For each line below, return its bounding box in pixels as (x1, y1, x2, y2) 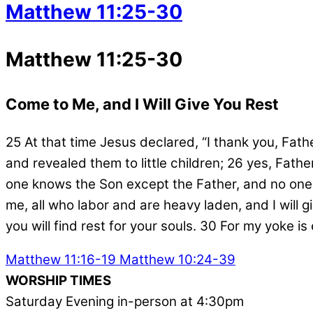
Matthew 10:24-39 (116, 252, 235, 268)
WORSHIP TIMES (6, 272, 111, 289)
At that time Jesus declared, (24, 133, 202, 150)
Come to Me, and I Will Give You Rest (6, 94, 279, 113)
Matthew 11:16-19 (6, 252, 116, 268)
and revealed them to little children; (6, 154, 224, 171)
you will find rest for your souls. (6, 217, 196, 234)
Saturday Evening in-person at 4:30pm (6, 293, 244, 310)
